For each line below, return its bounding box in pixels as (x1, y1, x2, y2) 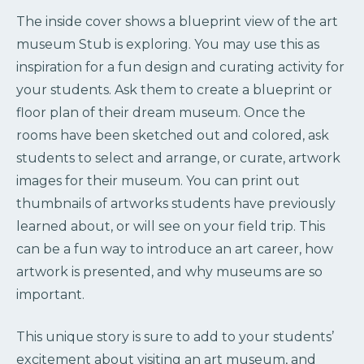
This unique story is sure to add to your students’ (16, 329, 334, 345)
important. (16, 287, 84, 303)
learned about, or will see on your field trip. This (16, 219, 325, 235)
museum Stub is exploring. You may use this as (16, 37, 319, 53)
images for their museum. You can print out (16, 173, 300, 189)
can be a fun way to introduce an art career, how (16, 241, 333, 258)
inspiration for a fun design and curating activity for (16, 59, 344, 76)
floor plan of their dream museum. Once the (16, 105, 305, 121)
